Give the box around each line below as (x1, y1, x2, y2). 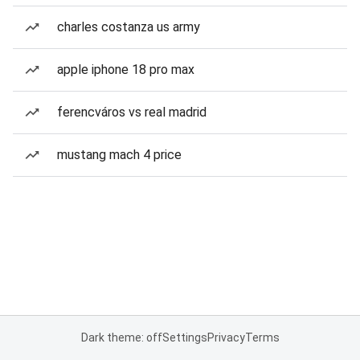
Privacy (207, 331, 245, 344)
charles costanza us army (57, 19, 200, 35)
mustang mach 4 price (57, 147, 182, 162)
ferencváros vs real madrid (57, 104, 207, 120)
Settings (162, 331, 207, 344)
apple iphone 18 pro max (57, 62, 194, 77)
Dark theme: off (80, 331, 162, 344)
